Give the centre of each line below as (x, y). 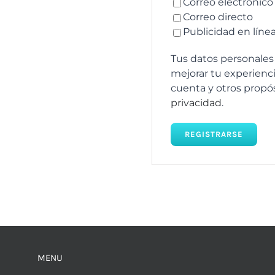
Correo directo (218, 17)
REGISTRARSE (214, 134)
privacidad (196, 103)
